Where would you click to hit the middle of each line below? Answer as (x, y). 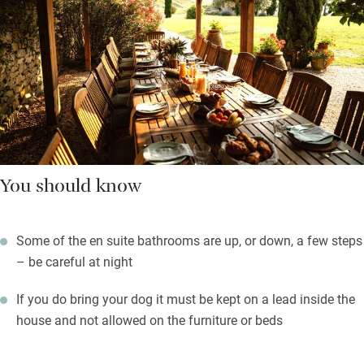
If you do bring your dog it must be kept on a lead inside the (186, 298)
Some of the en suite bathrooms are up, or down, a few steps (189, 240)
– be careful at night (74, 261)
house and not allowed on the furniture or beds (149, 319)
